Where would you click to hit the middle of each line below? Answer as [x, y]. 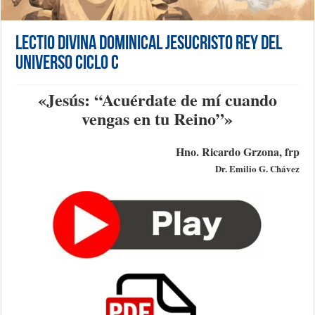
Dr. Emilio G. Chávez [257, 168]
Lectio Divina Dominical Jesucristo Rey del [149, 44]
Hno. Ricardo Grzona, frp [237, 151]
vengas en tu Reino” [153, 118]
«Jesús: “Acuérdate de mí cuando [157, 99]
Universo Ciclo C [67, 64]
